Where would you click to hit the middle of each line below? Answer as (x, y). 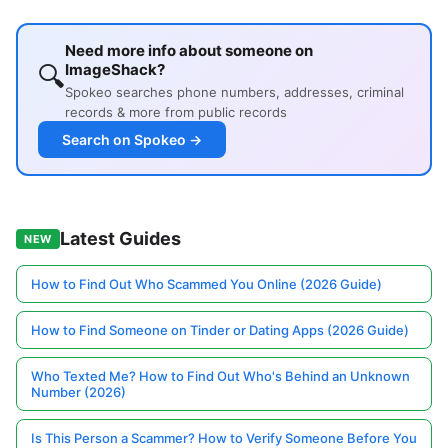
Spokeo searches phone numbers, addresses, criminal (234, 92)
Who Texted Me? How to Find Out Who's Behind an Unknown (220, 376)
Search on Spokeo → (132, 140)
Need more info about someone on (189, 51)
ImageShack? (115, 70)
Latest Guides (120, 239)
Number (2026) (78, 392)
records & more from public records (176, 112)
